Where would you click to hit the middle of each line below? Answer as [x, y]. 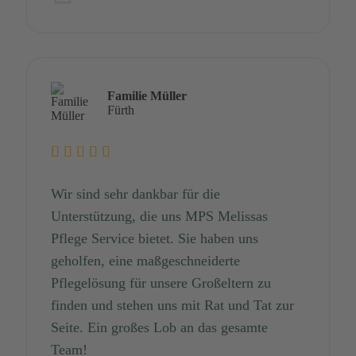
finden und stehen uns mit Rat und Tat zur [172, 305]
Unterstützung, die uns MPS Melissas [159, 216]
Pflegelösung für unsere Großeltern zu [161, 282]
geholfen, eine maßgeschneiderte [145, 260]
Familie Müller [147, 96]
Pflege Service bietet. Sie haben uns [155, 238]
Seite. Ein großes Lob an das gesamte [159, 327]
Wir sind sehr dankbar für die [135, 193]
